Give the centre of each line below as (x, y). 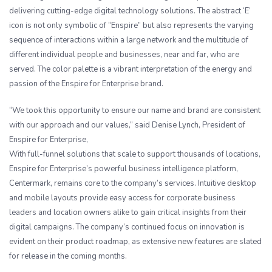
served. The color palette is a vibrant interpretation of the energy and (131, 69)
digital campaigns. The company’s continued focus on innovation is (127, 227)
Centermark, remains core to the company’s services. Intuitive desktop (133, 183)
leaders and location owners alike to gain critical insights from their (128, 212)
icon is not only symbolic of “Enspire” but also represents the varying (131, 25)
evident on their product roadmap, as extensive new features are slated (135, 242)
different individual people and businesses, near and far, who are (124, 55)
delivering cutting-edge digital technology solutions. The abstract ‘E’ (130, 11)
